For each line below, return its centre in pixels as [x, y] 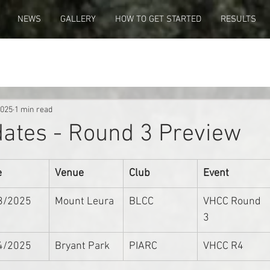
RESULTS [238, 19]
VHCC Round [233, 202]
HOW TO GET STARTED [158, 19]
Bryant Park [82, 246]
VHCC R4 [223, 246]
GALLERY [78, 19]
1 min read [33, 110]
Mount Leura [84, 202]
